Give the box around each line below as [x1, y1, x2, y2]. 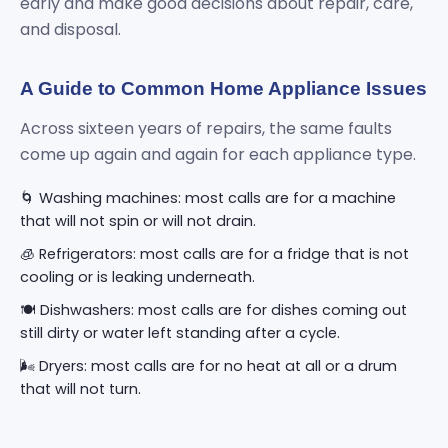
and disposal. [20, 18, 121, 41]
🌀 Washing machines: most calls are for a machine [20, 188, 396, 208]
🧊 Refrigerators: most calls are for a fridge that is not [20, 244, 409, 264]
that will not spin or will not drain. [20, 211, 256, 231]
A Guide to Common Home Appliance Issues [20, 78, 427, 99]
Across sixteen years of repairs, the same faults [20, 117, 392, 140]
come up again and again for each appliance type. [20, 143, 416, 166]
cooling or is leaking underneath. [20, 267, 255, 287]
